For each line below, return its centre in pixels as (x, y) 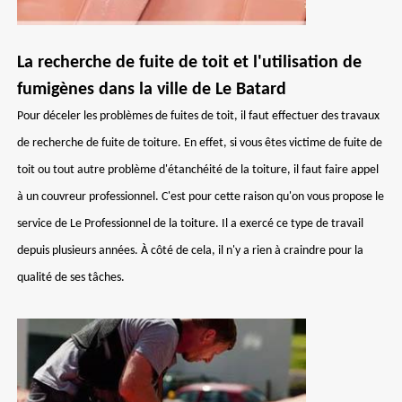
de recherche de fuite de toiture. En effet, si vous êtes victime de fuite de (200, 143)
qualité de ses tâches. (71, 278)
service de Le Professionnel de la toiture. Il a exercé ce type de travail (190, 224)
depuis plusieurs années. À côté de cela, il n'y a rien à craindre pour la (190, 251)
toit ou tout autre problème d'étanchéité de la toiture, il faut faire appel (198, 170)
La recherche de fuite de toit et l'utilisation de (189, 63)
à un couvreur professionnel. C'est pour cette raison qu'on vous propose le (201, 197)
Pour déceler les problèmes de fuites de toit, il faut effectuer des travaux (198, 116)
